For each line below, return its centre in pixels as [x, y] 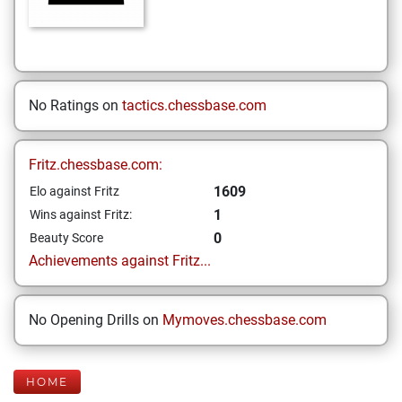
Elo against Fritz [74, 191]
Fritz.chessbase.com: [96, 165]
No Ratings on [75, 105]
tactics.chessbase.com [194, 105]
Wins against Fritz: [81, 214]
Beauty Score [66, 238]
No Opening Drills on [96, 320]
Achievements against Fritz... [120, 261]
